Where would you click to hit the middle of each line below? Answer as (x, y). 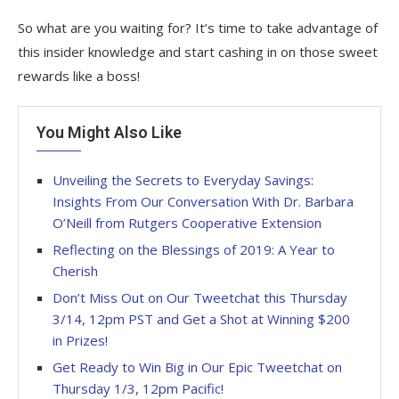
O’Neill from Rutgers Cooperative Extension (187, 222)
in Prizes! (80, 340)
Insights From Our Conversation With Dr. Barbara (203, 201)
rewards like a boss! (79, 75)
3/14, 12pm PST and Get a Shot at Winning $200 (201, 318)
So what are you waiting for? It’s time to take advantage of (198, 27)
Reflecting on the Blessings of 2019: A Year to (194, 249)
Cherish (75, 270)
